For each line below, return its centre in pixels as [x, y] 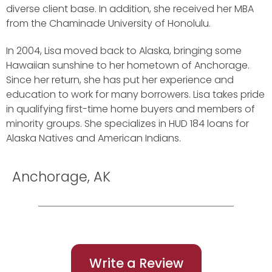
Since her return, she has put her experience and [120, 80]
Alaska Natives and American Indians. [93, 138]
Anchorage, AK [61, 176]
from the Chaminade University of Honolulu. [108, 24]
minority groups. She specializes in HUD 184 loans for [127, 123]
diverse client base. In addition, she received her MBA [130, 9]
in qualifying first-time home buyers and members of [131, 109]
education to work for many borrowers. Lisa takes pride [135, 94]
